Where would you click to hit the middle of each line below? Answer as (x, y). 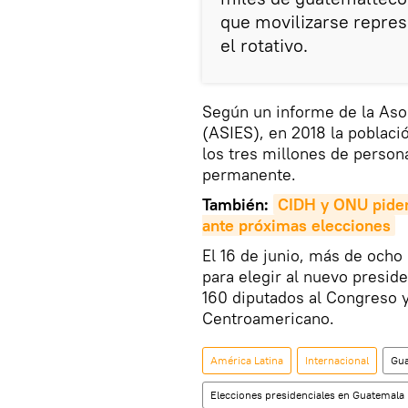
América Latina (247, 361)
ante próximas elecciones (296, 226)
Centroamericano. (268, 319)
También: (238, 205)
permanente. (249, 175)
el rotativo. (264, 46)
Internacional (337, 361)
